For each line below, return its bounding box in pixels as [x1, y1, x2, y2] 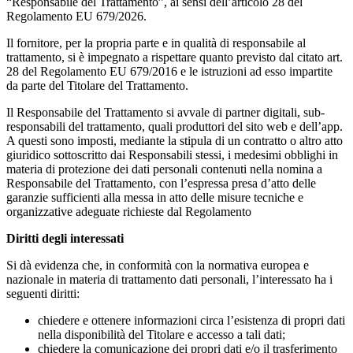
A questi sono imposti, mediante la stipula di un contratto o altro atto [6, 133, 343, 147]
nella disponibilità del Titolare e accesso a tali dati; [38, 327, 285, 341]
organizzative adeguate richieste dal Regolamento [6, 204, 251, 218]
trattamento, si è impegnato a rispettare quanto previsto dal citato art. [6, 50, 343, 64]
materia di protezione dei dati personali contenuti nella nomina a [6, 162, 322, 176]
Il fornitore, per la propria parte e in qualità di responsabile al [6, 35, 306, 50]
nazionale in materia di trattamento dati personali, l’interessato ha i [6, 272, 333, 286]
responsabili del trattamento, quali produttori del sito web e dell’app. [6, 119, 343, 133]
